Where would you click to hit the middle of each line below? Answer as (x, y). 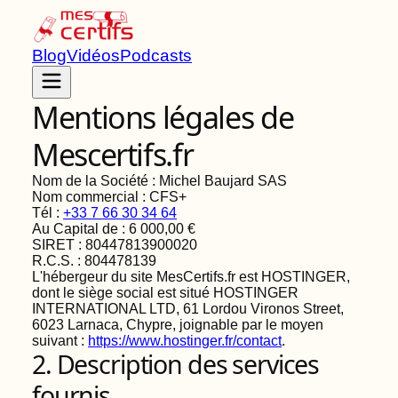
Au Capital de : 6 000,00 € (114, 229)
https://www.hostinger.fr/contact (185, 341)
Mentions (97, 117)
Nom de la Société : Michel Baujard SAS (159, 181)
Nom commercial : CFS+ (109, 197)
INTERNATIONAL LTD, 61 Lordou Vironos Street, (188, 309)
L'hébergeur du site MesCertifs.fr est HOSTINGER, (191, 277)
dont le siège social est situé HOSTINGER (165, 293)
